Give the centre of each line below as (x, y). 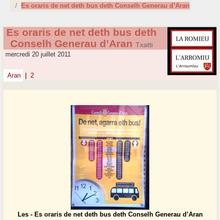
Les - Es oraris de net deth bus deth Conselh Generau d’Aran (110, 215)
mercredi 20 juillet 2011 (37, 55)
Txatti (144, 45)
